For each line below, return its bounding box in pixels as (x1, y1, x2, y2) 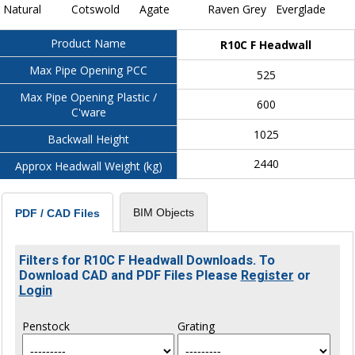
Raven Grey (208, 2, 267, 17)
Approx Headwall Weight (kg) (14, 158, 162, 174)
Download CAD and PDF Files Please (18, 268, 241, 284)
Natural (3, 2, 42, 17)
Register (240, 268, 294, 284)
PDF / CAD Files (15, 206, 101, 219)
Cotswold (71, 2, 120, 17)
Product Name (51, 36, 126, 52)
